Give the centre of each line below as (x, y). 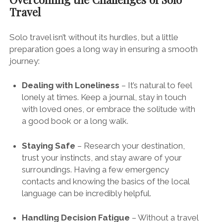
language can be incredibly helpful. (87, 193)
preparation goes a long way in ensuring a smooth (103, 49)
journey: (24, 61)
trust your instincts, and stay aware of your (102, 157)
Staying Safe (49, 145)
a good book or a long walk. (75, 121)
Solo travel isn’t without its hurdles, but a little (94, 37)
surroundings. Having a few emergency (96, 169)
